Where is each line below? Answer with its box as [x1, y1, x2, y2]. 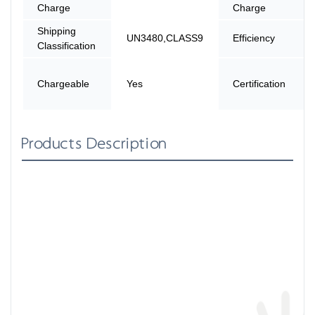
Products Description [22, 133, 167, 154]
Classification [37, 39, 96, 51]
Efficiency [233, 32, 275, 44]
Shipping [37, 25, 76, 37]
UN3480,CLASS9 [127, 32, 203, 44]
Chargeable [37, 77, 89, 89]
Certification [233, 77, 285, 89]
